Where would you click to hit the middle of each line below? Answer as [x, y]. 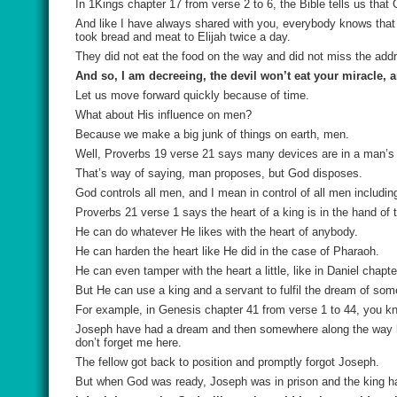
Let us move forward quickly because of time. [192, 95]
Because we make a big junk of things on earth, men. [212, 134]
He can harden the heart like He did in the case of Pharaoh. [227, 251]
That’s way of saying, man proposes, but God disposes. [219, 173]
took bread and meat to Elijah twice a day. [183, 37]
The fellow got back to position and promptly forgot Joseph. [227, 362]
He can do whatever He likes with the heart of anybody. [217, 232]
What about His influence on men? [163, 115]
